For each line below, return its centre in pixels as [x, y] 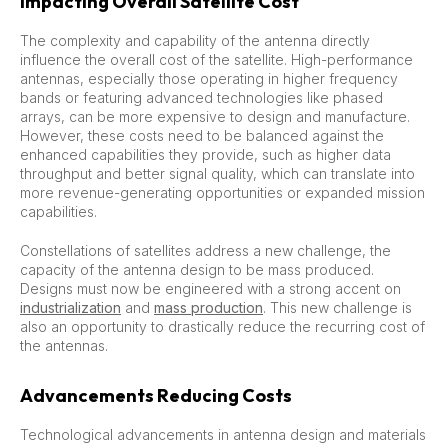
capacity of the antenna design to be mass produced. [197, 269]
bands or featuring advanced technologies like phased [201, 97]
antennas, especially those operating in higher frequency [209, 78]
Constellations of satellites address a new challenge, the [205, 250]
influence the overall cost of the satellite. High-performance [216, 59]
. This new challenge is [337, 307]
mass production [208, 307]
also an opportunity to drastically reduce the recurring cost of [222, 326]
